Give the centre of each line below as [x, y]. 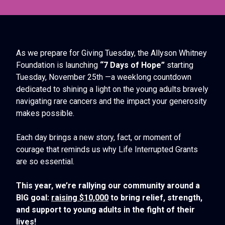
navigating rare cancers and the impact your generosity [111, 101]
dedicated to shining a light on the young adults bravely [112, 89]
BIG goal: [34, 198]
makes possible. [45, 114]
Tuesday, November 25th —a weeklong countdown [104, 77]
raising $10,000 [80, 198]
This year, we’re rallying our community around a [108, 186]
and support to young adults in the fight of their [105, 210]
